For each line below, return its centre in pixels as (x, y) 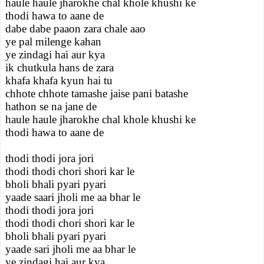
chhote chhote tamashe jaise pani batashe (97, 93)
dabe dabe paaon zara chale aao (75, 29)
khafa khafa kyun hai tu (59, 80)
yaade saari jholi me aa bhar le (73, 197)
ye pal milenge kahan (53, 42)
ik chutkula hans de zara (60, 67)
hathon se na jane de (51, 106)
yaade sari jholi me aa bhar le (70, 249)
